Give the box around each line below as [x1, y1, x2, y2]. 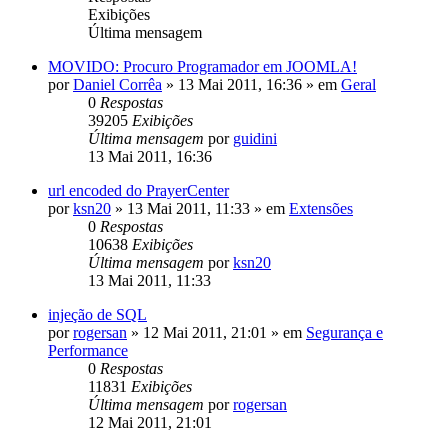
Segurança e [306, 323, 383, 341]
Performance [48, 341, 128, 359]
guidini [233, 129, 277, 147]
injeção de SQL [48, 305, 147, 323]
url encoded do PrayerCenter [48, 181, 229, 199]
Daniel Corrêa [73, 75, 162, 93]
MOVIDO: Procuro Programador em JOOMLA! [48, 57, 357, 75]
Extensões [289, 199, 353, 217]
